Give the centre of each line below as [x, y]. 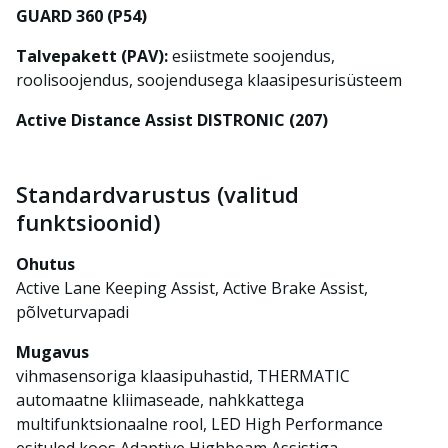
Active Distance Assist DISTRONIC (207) [172, 119]
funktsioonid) [88, 221]
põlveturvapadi [72, 311]
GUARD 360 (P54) [81, 15]
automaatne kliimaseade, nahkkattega [160, 399]
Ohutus [45, 263]
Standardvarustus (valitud [157, 193]
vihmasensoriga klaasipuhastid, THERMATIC [183, 375]
